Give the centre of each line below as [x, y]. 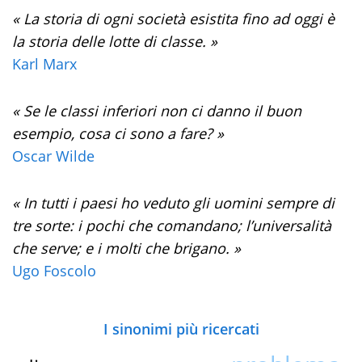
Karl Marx [44, 64]
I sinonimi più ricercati [181, 329]
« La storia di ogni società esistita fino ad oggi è [173, 19]
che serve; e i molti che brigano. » [126, 248]
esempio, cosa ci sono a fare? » [118, 134]
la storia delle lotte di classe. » [115, 42]
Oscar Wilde [53, 156]
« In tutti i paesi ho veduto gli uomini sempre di [173, 203]
